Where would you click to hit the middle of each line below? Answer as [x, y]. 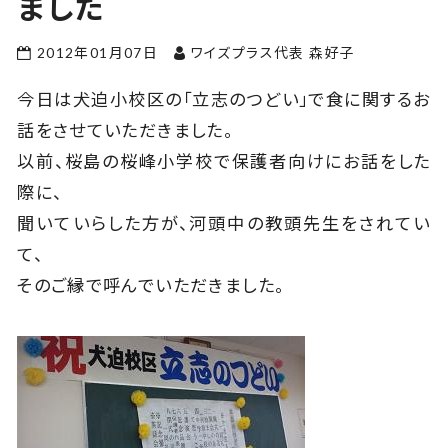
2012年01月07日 [97, 52]
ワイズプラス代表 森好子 [273, 52]
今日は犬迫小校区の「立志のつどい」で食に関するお [224, 100]
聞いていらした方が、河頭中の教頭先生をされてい [224, 224]
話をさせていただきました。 [125, 131]
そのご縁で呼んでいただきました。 [151, 286]
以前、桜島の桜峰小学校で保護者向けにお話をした [224, 162]
